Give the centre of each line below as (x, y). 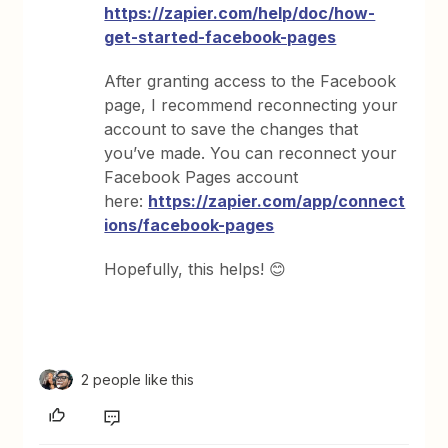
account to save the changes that (231, 129)
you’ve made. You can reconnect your (251, 153)
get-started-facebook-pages (220, 37)
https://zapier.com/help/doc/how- (240, 13)
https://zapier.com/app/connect (277, 201)
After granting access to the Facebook (250, 81)
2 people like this (138, 379)
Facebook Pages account (201, 177)
